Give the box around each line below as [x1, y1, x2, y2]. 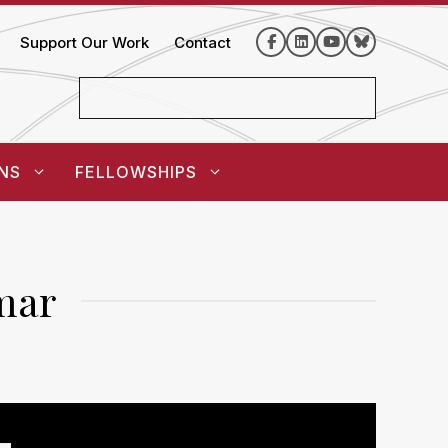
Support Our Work [20, 33, 149, 53]
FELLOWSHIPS [74, 161, 197, 182]
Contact [174, 33, 231, 53]
